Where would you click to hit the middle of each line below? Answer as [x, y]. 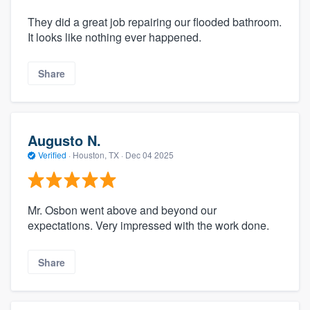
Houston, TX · [98, 154]
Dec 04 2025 [149, 154]
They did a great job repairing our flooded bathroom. [155, 22]
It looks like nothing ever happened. [115, 37]
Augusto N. [64, 140]
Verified [52, 154]
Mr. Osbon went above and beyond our [122, 210]
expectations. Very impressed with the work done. [148, 226]
